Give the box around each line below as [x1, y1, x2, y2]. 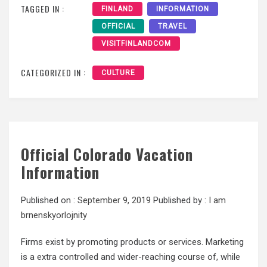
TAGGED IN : [21, 2, 64, 15]
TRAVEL [158, 22, 187, 31]
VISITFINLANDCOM [101, 39, 171, 48]
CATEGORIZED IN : [21, 66, 86, 79]
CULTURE [101, 69, 135, 77]
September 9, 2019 [77, 195, 151, 206]
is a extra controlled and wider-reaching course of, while [21, 252, 240, 263]
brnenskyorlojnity [21, 210, 87, 221]
